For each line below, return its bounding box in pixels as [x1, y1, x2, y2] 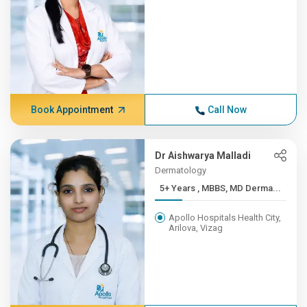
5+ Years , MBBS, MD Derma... [197, 183, 282, 193]
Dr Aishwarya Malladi [155, 150, 251, 161]
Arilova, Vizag [169, 223, 223, 233]
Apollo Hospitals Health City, [169, 212, 282, 223]
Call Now [207, 104, 247, 115]
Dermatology [155, 165, 207, 175]
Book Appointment [30, 104, 113, 115]
